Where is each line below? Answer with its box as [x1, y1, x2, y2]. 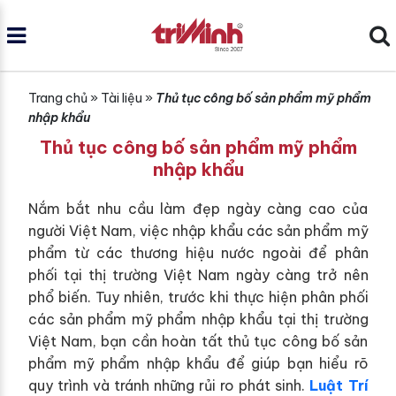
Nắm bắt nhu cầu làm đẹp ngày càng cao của [27, 200, 369, 217]
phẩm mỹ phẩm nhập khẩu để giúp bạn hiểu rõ [27, 354, 369, 372]
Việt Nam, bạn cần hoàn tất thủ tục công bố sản [27, 332, 369, 350]
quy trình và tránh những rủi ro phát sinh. [27, 377, 310, 394]
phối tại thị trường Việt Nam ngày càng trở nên [27, 266, 369, 284]
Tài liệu [100, 90, 142, 106]
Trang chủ [27, 90, 88, 106]
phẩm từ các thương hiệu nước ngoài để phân [27, 244, 369, 262]
